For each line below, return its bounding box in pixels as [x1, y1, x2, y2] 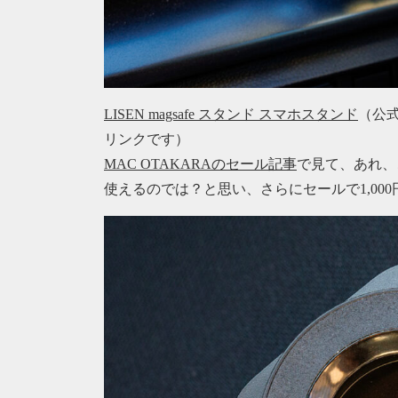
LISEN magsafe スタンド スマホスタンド [104, 106, 358, 122]
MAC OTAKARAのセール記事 [104, 155, 297, 171]
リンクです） [104, 131, 189, 147]
